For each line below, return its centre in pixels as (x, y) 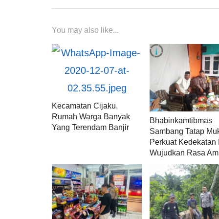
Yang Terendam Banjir (90, 127)
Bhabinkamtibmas (181, 120)
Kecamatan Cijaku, (85, 106)
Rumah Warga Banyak (91, 116)
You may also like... (85, 30)
